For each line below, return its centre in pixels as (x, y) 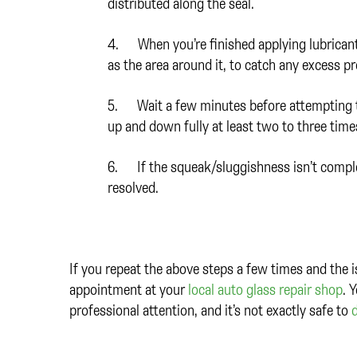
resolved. (135, 187)
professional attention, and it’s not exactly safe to (210, 310)
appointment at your (129, 289)
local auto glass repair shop (265, 289)
